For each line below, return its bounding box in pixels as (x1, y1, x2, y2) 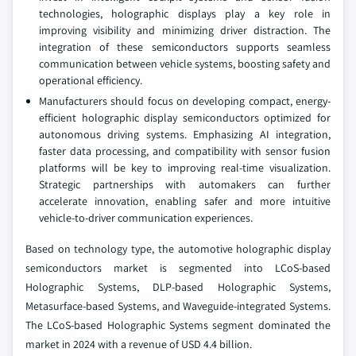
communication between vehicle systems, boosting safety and (39, 56, 331, 71)
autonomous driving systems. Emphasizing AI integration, (39, 127, 331, 141)
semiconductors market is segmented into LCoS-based (25, 261, 331, 275)
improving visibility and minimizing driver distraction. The (39, 23, 331, 37)
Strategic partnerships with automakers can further (39, 177, 331, 192)
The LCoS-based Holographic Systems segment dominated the (25, 318, 331, 332)
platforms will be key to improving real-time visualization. (39, 161, 331, 175)
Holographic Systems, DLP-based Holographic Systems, (25, 280, 331, 294)
